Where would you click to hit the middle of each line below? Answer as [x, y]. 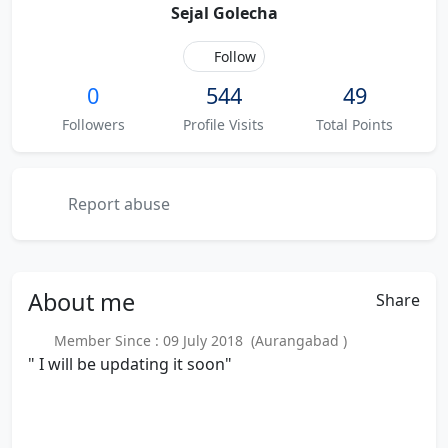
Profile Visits [224, 124]
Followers [93, 124]
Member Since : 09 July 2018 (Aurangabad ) [196, 340]
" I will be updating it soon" [130, 364]
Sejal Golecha [224, 13]
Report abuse [117, 204]
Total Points [355, 124]
